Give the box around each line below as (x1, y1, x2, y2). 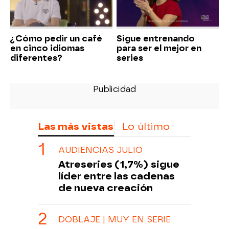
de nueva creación (58, 181, 153, 194)
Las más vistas (38, 120, 113, 132)
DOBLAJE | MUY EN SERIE (58, 214, 171, 224)
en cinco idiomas (10, 43, 84, 53)
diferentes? (10, 53, 62, 63)
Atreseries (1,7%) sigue (58, 158, 179, 170)
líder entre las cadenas (58, 170, 175, 182)
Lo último (122, 120, 170, 132)
